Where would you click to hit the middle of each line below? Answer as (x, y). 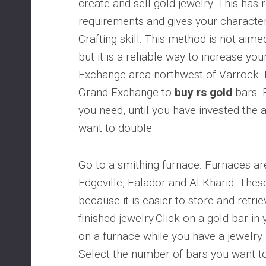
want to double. (116, 128)
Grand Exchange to (126, 92)
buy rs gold (203, 92)
